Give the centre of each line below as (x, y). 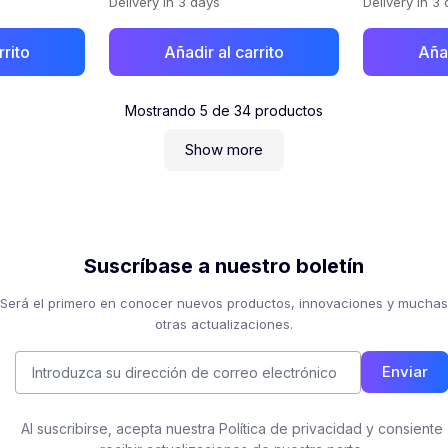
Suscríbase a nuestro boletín (224, 266)
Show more (224, 149)
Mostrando (162, 110)
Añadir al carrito (223, 52)
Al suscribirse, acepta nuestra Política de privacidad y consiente (232, 428)
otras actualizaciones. (224, 324)
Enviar (405, 371)
